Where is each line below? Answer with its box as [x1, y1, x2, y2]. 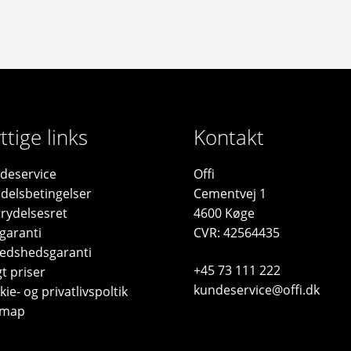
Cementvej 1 [194, 185, 267, 203]
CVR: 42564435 [194, 224, 280, 242]
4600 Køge [194, 204, 255, 223]
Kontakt [194, 123, 265, 152]
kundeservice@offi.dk [194, 281, 320, 299]
